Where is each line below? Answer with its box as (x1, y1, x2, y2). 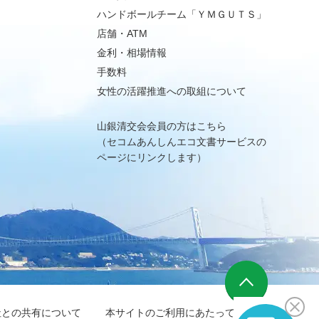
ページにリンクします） (97, 152, 206, 163)
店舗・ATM (97, 28, 147, 39)
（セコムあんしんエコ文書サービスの (97, 136, 266, 147)
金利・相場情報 (97, 47, 167, 58)
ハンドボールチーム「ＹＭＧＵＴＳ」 (97, 9, 266, 20)
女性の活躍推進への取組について (97, 85, 246, 97)
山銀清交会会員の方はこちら (97, 120, 226, 132)
